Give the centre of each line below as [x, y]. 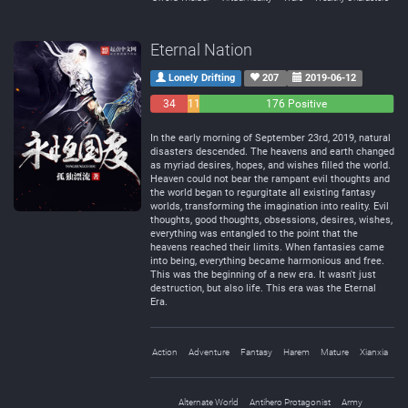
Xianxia [374, 352]
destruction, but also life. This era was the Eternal [263, 288]
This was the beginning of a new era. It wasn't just [263, 275]
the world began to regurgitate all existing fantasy [263, 193]
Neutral [206, 122]
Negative [172, 122]
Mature [335, 352]
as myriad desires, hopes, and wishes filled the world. [270, 165]
